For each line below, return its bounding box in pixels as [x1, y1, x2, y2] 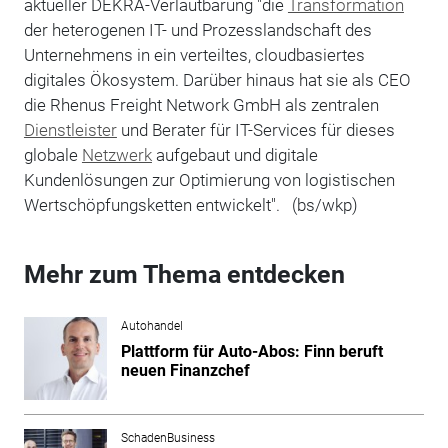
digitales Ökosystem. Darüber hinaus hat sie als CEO [23, 69, 411, 90]
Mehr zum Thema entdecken [23, 259, 345, 289]
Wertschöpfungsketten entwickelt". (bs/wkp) [23, 194, 358, 215]
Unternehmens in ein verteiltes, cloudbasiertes [23, 44, 365, 65]
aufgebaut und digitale [151, 144, 318, 165]
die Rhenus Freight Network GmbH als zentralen [23, 94, 379, 115]
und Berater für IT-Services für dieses [116, 119, 395, 140]
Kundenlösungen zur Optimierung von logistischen [23, 169, 395, 190]
